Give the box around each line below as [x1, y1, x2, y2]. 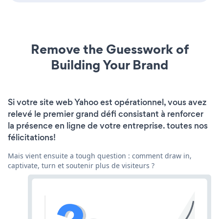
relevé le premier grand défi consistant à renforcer [8, 108, 203, 120]
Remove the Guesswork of [30, 40, 189, 58]
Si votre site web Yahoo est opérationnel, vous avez [8, 96, 206, 108]
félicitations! [8, 131, 56, 143]
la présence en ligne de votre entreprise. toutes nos [8, 119, 208, 131]
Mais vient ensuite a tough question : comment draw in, [8, 151, 192, 160]
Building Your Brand [51, 55, 168, 74]
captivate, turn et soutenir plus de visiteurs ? [8, 160, 154, 170]
